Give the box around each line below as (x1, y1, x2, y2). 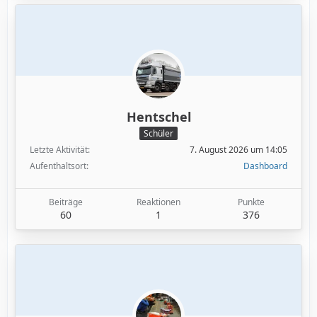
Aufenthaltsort (30, 159, 86, 172)
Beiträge (48, 195, 83, 208)
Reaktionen (136, 195, 180, 208)
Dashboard (243, 159, 287, 172)
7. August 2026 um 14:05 (190, 143, 287, 156)
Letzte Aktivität (30, 143, 88, 156)
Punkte (238, 195, 265, 208)
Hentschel (126, 108, 191, 126)
